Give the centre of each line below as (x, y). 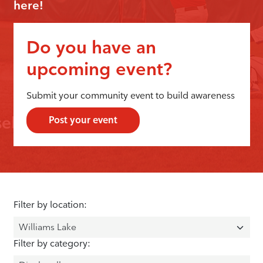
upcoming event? (100, 69)
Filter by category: (52, 243)
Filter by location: (50, 205)
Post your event (83, 120)
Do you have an (91, 47)
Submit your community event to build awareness (131, 95)
